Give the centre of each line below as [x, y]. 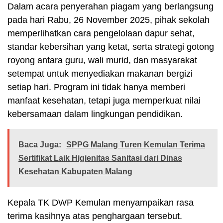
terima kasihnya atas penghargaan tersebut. [95, 216]
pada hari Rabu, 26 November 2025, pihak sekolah [109, 20]
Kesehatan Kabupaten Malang [75, 172]
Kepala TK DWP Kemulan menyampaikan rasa [101, 203]
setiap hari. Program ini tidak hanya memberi [96, 87]
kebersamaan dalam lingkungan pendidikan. [95, 114]
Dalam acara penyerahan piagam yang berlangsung [111, 7]
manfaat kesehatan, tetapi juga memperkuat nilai [104, 101]
